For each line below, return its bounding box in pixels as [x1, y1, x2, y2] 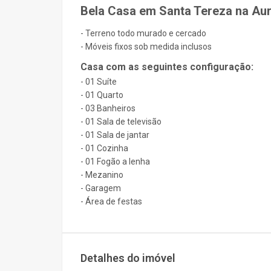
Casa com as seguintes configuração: [80, 61, 253, 73]
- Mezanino [80, 170, 123, 180]
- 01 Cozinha [80, 143, 128, 153]
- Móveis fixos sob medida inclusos [80, 42, 212, 51]
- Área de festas [80, 197, 142, 206]
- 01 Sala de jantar [80, 130, 149, 140]
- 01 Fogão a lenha [80, 157, 150, 166]
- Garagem [80, 183, 121, 193]
